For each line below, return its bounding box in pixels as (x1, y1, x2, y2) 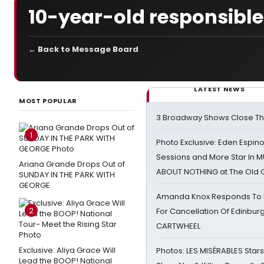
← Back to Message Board (28, 44, 138, 55)
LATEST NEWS (194, 84, 245, 94)
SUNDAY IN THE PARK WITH (19, 169, 115, 180)
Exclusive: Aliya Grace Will (19, 245, 115, 256)
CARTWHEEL (156, 220, 200, 232)
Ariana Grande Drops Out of (19, 159, 125, 170)
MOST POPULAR (19, 96, 77, 105)
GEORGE (19, 180, 50, 191)
